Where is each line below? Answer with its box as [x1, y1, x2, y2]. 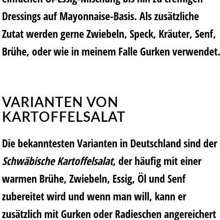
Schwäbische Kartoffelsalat [2, 153, 113, 168]
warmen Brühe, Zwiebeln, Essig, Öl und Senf [2, 171, 186, 186]
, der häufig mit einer [113, 153, 201, 168]
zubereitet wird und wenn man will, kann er [2, 189, 186, 204]
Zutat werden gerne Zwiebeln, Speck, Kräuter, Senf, [2, 26, 216, 41]
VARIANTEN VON [2, 96, 118, 110]
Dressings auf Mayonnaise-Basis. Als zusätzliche [2, 8, 199, 23]
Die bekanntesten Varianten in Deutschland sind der [2, 136, 217, 151]
